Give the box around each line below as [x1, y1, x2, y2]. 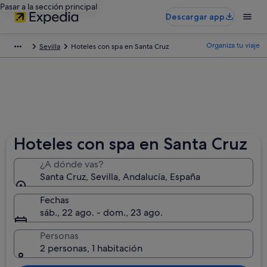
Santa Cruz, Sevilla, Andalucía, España [40, 170, 201, 183]
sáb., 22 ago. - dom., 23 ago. [40, 206, 163, 219]
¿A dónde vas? [40, 158, 104, 170]
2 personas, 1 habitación [40, 242, 143, 254]
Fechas [40, 194, 70, 206]
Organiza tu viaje [206, 41, 260, 50]
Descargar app [166, 11, 225, 22]
